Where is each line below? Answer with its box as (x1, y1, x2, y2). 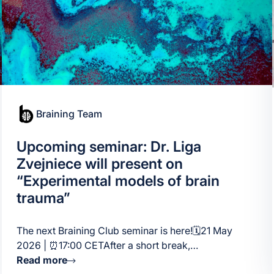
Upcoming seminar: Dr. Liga (16, 137, 201, 155)
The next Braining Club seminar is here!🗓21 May (16, 224, 232, 237)
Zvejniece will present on (16, 154, 183, 172)
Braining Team (35, 108, 102, 120)
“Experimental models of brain (16, 171, 220, 190)
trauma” (16, 188, 70, 207)
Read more (16, 254, 67, 267)
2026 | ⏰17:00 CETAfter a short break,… (16, 239, 198, 252)
